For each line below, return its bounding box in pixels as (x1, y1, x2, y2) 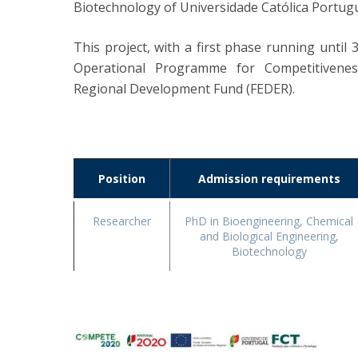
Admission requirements (197, 171, 340, 186)
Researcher (93, 213, 151, 229)
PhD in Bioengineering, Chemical (185, 213, 353, 229)
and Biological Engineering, (199, 229, 339, 244)
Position (98, 171, 145, 186)
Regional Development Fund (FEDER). (74, 80, 295, 97)
